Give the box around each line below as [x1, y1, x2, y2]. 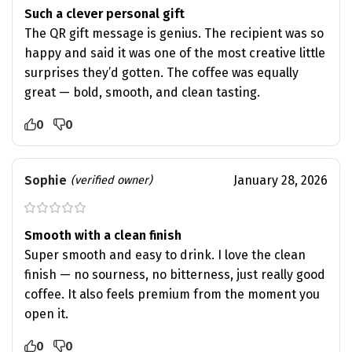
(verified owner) [71, 173, 152, 187]
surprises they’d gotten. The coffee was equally [24, 64, 299, 80]
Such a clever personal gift [24, 5, 185, 21]
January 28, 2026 [233, 172, 328, 188]
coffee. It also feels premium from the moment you [24, 286, 320, 302]
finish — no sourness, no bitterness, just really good [24, 266, 325, 282]
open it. [24, 306, 68, 321]
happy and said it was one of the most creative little [24, 45, 325, 60]
